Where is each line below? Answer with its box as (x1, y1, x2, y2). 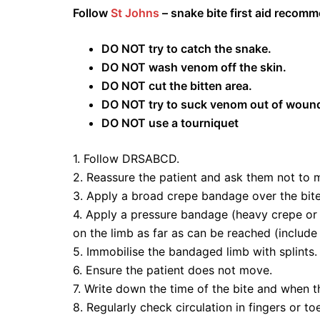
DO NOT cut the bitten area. (101, 79, 252, 94)
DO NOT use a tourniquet (101, 116, 239, 131)
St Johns (111, 6, 159, 21)
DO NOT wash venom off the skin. (101, 60, 286, 75)
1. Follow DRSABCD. (73, 151, 179, 166)
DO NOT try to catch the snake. (101, 41, 271, 56)
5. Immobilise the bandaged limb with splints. (73, 244, 317, 259)
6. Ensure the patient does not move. (73, 263, 272, 278)
